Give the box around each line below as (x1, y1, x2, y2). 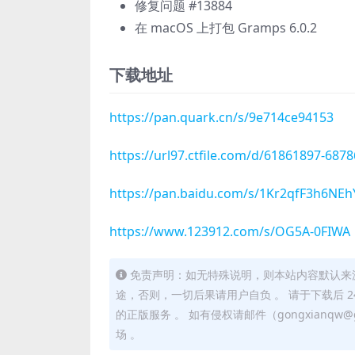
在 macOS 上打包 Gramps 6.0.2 (135, 19, 317, 36)
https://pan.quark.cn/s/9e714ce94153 (109, 109, 334, 126)
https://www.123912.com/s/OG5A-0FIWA (109, 223, 350, 240)
